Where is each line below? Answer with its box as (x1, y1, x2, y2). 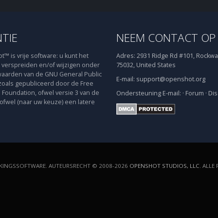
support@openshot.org (136, 75, 205, 83)
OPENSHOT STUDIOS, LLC (129, 162, 200, 169)
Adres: (116, 52, 135, 60)
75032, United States (116, 61, 176, 69)
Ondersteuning (116, 89, 161, 97)
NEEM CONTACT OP (116, 30, 216, 45)
